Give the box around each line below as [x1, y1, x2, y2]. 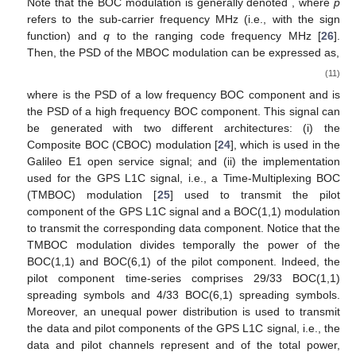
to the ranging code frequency [110, 29, 288, 43]
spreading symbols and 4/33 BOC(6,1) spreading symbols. [27, 288, 340, 301]
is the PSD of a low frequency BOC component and [62, 87, 333, 101]
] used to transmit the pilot [169, 188, 341, 201]
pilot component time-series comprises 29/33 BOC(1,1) [27, 271, 340, 284]
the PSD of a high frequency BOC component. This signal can [27, 104, 340, 118]
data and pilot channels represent [27, 338, 215, 351]
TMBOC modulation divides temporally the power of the [27, 238, 340, 251]
